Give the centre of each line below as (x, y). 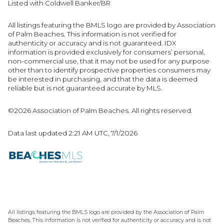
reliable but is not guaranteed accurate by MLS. (85, 88)
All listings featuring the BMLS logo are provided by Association (112, 25)
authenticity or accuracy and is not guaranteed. (86, 43)
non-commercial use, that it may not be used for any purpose (109, 61)
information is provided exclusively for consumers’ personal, (106, 52)
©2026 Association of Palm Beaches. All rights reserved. (101, 111)
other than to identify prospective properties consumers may (109, 70)
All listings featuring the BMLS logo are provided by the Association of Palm (106, 212)
